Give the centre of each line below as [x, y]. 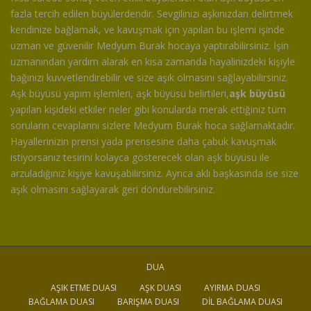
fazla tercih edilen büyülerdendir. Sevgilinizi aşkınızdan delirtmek [152, 14]
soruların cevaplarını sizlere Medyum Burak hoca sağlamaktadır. [153, 126]
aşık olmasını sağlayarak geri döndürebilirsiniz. [113, 190]
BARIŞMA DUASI [148, 302]
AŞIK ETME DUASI [84, 288]
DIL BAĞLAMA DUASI [242, 302]
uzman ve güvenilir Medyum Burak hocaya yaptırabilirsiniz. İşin [150, 46]
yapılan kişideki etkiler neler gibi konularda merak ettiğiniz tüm [148, 110]
